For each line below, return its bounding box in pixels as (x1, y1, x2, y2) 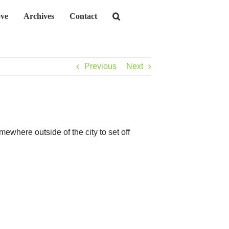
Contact (69, 12, 97, 20)
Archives (23, 12, 54, 20)
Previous (84, 62, 117, 71)
